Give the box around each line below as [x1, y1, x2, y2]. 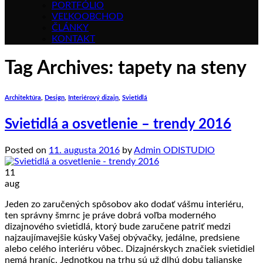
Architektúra [5, 94, 41, 101]
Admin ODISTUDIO [134, 145, 215, 155]
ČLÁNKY [52, 22, 89, 32]
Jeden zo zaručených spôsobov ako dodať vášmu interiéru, [5, 199, 244, 209]
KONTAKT [52, 33, 95, 43]
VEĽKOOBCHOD [52, 11, 123, 21]
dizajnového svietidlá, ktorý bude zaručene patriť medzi [5, 221, 231, 231]
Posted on [5, 145, 49, 155]
